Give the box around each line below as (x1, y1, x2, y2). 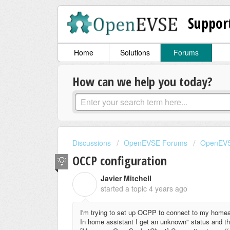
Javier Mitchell (101, 172, 151, 183)
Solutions (120, 47, 150, 58)
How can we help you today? (72, 73, 213, 90)
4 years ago (149, 183, 187, 194)
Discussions (72, 138, 111, 148)
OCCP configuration (72, 151, 167, 169)
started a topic (101, 183, 149, 194)
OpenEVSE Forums (124, 138, 187, 148)
